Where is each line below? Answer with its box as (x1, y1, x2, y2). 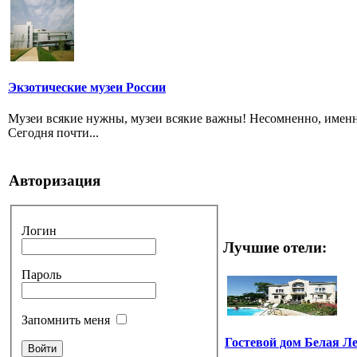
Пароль (22, 267, 61, 281)
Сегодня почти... (8, 126, 99, 140)
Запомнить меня (22, 312, 110, 327)
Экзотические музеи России (8, 80, 166, 94)
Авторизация (9, 172, 100, 190)
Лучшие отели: (223, 239, 327, 257)
